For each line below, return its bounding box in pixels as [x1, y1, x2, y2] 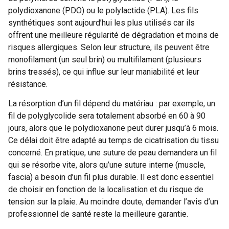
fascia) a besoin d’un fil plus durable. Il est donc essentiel [8, 172, 214, 182]
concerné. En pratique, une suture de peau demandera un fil [8, 148, 217, 158]
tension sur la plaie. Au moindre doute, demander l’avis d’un [8, 197, 218, 207]
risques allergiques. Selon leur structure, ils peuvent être [8, 42, 210, 52]
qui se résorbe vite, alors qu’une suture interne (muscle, [8, 160, 205, 170]
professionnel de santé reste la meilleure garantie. [8, 209, 188, 219]
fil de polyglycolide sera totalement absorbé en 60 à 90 [8, 111, 205, 121]
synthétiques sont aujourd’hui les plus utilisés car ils [8, 17, 195, 28]
